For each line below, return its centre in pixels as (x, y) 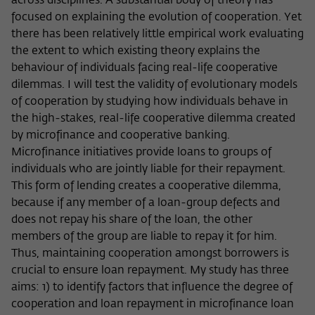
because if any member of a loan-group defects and (146, 204)
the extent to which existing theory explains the (136, 52)
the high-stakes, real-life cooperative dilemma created (153, 119)
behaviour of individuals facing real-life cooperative (144, 69)
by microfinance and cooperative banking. (121, 136)
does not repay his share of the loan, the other (132, 220)
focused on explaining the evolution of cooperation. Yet (156, 18)
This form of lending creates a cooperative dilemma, (146, 187)
